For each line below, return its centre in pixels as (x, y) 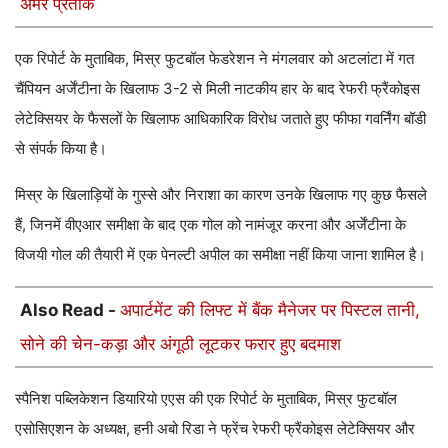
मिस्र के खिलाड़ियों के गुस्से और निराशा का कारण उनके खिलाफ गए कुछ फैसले (221, 194)
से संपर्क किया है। (61, 148)
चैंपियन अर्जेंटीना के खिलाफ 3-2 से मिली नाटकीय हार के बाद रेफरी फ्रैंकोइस (217, 88)
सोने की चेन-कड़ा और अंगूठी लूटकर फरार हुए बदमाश (180, 343)
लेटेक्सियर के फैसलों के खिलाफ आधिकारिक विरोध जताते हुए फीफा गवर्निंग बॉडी (220, 118)
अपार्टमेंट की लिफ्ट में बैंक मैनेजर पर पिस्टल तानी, (270, 309)
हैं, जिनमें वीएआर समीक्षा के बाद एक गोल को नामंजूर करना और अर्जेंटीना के (210, 224)
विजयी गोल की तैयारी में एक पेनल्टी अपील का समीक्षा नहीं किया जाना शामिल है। (220, 254)
